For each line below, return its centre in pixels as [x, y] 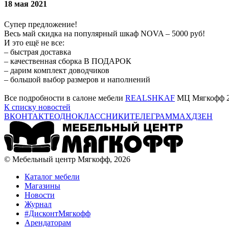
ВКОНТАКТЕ [29, 116]
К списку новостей [37, 107]
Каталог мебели [52, 176]
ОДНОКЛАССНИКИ [92, 116]
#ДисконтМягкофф [58, 213]
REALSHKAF [150, 98]
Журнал [38, 204]
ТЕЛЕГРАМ [151, 116]
